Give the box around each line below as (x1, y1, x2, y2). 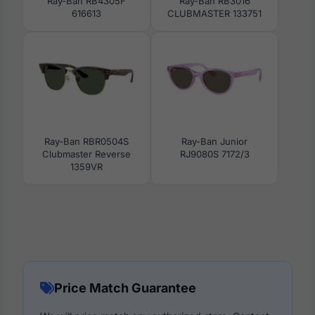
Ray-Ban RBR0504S (44, 135, 129, 147)
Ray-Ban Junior (181, 135, 247, 147)
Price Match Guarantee (54, 280, 196, 295)
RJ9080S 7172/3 (179, 148, 250, 160)
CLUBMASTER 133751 (167, 7, 262, 19)
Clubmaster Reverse (42, 148, 131, 160)
